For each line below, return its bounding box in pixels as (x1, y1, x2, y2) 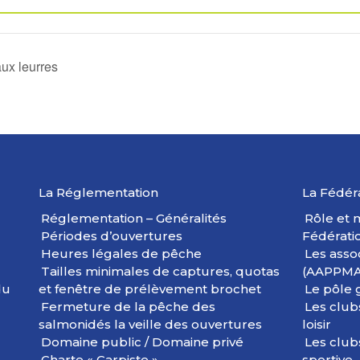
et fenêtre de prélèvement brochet (38, 281, 261, 297)
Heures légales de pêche (40, 246, 202, 262)
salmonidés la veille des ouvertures (38, 317, 262, 333)
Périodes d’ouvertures (40, 228, 182, 244)
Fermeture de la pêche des (40, 299, 215, 315)
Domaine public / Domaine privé (40, 334, 243, 350)
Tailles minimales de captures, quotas (40, 264, 280, 280)
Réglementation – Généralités (40, 211, 227, 227)
